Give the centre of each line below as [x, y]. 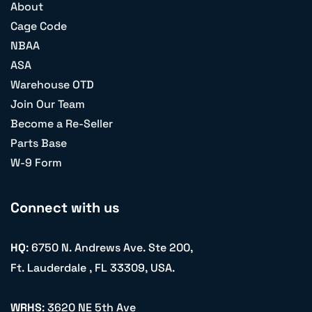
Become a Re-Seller [62, 123]
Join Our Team [48, 104]
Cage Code [39, 26]
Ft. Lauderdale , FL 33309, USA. [93, 267]
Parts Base [39, 143]
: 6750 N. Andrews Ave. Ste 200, [109, 247]
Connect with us [65, 207]
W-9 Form [36, 162]
